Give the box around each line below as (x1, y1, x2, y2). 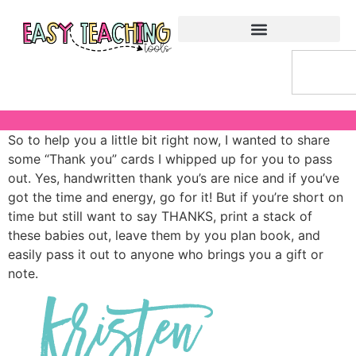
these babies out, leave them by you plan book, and (8, 227, 320, 243)
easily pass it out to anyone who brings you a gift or (8, 246, 323, 262)
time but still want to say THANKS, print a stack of (8, 208, 312, 224)
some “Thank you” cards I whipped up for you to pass (8, 151, 332, 167)
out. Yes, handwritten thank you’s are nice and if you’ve (8, 170, 339, 186)
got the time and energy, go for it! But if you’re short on (8, 189, 343, 205)
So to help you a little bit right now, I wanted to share (8, 132, 330, 148)
